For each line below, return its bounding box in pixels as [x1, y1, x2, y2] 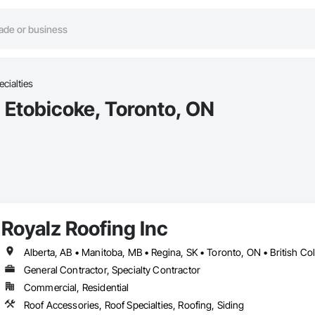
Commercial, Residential [23, 281, 129, 294]
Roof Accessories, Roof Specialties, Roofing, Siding [23, 299, 245, 311]
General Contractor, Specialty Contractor [23, 264, 200, 276]
